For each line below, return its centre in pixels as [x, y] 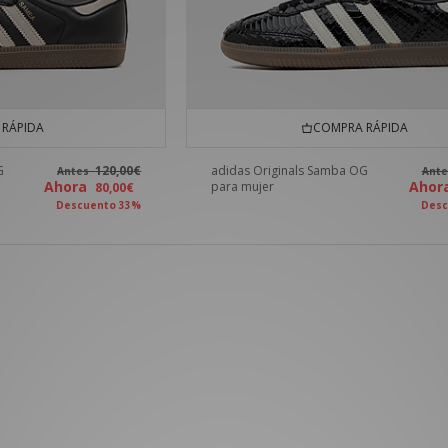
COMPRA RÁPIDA [357, 128]
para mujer [243, 187]
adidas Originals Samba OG [290, 171]
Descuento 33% [99, 205]
